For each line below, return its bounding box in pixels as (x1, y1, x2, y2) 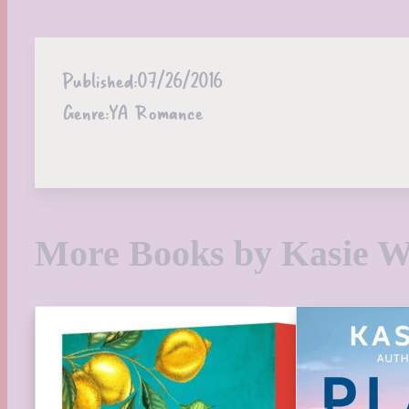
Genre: (62, 97, 109, 126)
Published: (62, 65, 137, 94)
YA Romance (109, 97, 203, 126)
